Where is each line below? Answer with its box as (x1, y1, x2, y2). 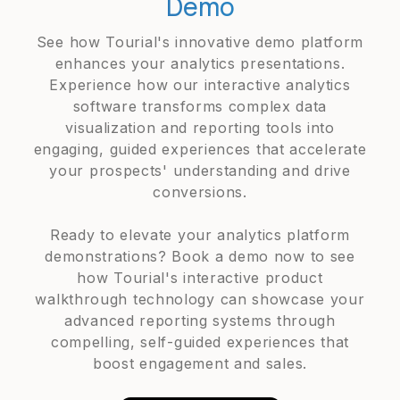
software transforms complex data (72, 97, 328, 115)
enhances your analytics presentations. (54, 54, 346, 72)
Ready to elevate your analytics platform (49, 226, 350, 244)
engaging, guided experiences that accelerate (33, 140, 367, 158)
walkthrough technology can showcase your (35, 290, 365, 308)
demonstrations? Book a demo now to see (45, 247, 355, 265)
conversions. (153, 183, 247, 201)
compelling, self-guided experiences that (50, 333, 349, 351)
